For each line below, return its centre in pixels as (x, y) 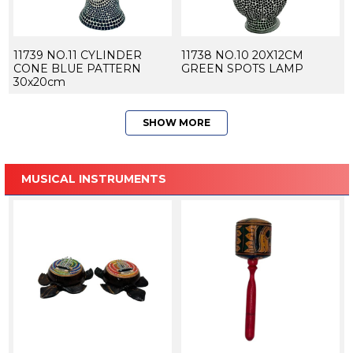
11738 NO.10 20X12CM (242, 56)
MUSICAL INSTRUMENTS (93, 179)
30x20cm (39, 82)
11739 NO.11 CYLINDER (77, 56)
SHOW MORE (176, 123)
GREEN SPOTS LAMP (242, 69)
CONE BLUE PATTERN (77, 69)
